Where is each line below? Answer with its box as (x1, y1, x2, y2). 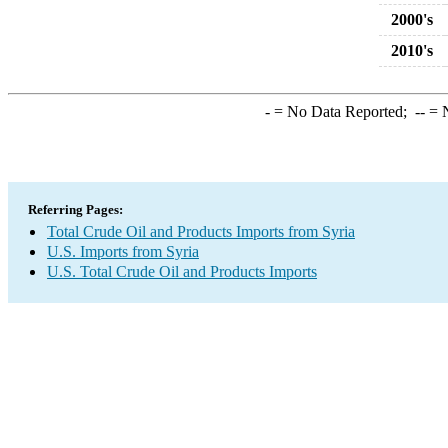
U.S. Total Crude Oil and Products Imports (47, 263, 317, 280)
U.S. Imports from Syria (47, 243, 199, 260)
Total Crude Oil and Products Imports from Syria (47, 223, 355, 240)
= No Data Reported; (269, 103, 415, 120)
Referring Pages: (28, 202, 123, 217)
